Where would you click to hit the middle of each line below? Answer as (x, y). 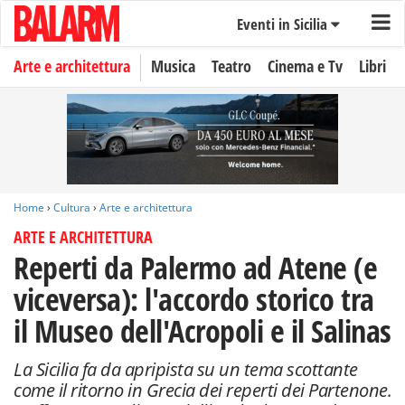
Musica (173, 66)
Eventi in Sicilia (283, 24)
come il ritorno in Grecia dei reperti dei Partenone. (202, 390)
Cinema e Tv (305, 66)
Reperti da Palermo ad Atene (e (195, 268)
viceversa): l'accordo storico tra (194, 299)
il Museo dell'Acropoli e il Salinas (202, 331)
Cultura (72, 207)
